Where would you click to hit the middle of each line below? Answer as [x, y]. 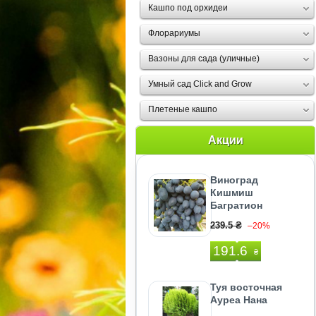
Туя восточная [246, 287]
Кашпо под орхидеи [188, 8]
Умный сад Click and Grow [200, 84]
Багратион [236, 205]
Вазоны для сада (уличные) [204, 59]
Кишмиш [232, 193]
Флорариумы [174, 33]
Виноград [234, 180]
